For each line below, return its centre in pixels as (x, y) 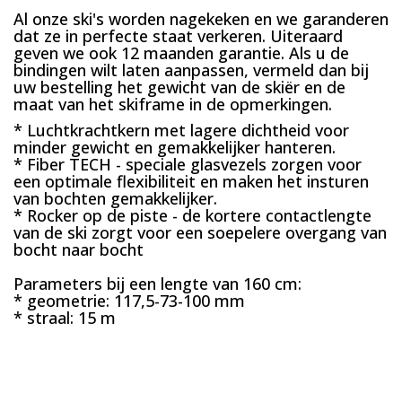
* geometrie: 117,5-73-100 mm (129, 301)
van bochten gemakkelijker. (115, 198)
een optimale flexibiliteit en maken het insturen (191, 181)
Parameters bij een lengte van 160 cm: (157, 284)
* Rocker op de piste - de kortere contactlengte (192, 215)
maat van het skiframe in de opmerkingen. (173, 104)
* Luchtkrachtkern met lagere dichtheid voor (181, 130)
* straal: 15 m (65, 318)
